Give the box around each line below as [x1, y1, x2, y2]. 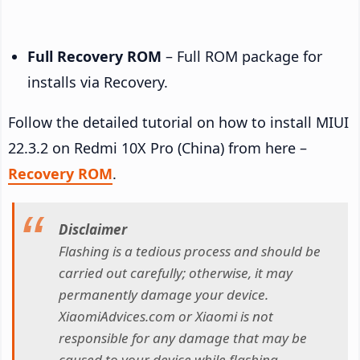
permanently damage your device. [59, 285, 268, 305]
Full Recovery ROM [27, 46, 162, 66]
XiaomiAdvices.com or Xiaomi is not [59, 307, 273, 326]
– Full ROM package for [162, 46, 322, 66]
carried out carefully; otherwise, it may [59, 264, 292, 283]
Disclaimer [59, 220, 127, 239]
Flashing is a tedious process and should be [59, 242, 321, 261]
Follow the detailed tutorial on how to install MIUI [8, 112, 349, 132]
